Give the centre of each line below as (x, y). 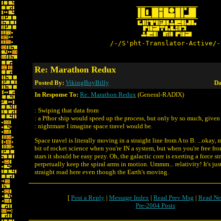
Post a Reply (88, 198)
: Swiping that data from (67, 110)
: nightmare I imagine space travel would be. (93, 126)
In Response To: (56, 94)
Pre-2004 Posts (155, 205)
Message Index (129, 198)
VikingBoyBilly (87, 83)
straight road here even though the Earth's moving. (102, 172)
